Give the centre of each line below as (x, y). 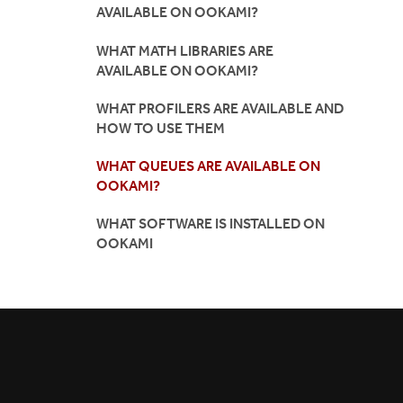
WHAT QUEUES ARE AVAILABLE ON (208, 166)
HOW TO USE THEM (161, 128)
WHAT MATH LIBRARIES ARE (185, 50)
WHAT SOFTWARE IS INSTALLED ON (210, 224)
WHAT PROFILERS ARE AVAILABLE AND (220, 108)
